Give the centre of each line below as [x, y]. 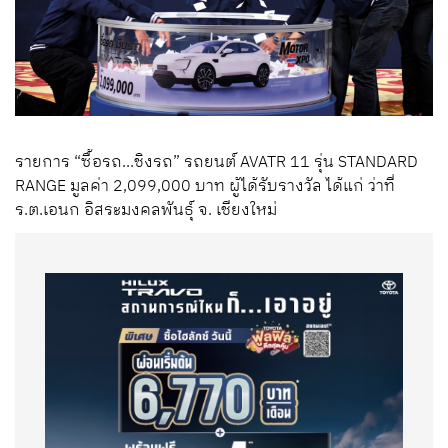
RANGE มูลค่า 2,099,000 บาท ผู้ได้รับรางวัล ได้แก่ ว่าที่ [205, 186]
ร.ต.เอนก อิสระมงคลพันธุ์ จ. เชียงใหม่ [146, 210]
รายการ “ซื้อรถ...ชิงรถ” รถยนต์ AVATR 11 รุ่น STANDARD [216, 162]
